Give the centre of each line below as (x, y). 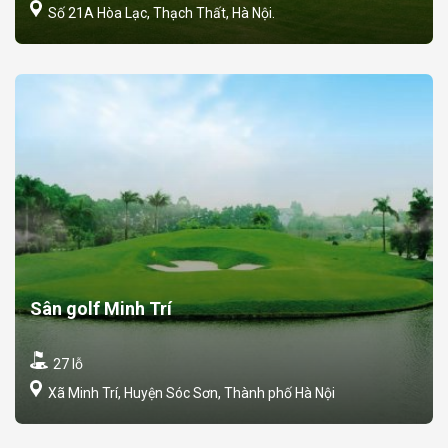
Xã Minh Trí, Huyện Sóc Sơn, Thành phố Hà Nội (190, 392)
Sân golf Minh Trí (101, 308)
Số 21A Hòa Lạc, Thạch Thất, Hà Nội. (160, 12)
